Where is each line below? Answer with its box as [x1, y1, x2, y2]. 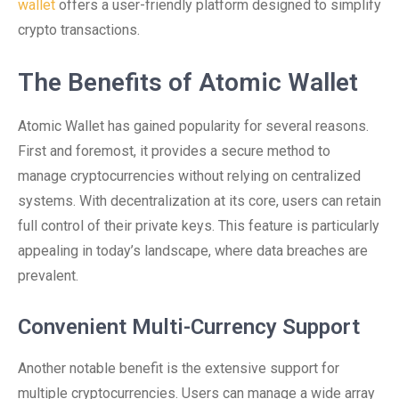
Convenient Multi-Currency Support [18, 314, 360, 339]
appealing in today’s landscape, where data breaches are [18, 242, 368, 259]
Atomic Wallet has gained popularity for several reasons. [18, 118, 369, 134]
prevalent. [18, 267, 78, 284]
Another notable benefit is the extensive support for [18, 360, 339, 377]
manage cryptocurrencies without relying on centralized [18, 167, 361, 184]
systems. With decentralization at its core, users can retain [18, 192, 381, 209]
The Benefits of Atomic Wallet [18, 68, 358, 97]
